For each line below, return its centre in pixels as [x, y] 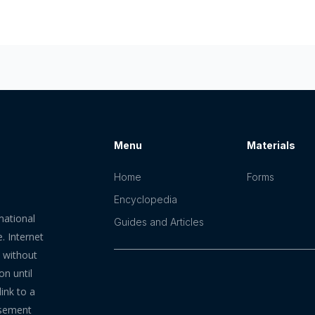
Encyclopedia [146, 199]
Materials [271, 145]
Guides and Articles [159, 221]
